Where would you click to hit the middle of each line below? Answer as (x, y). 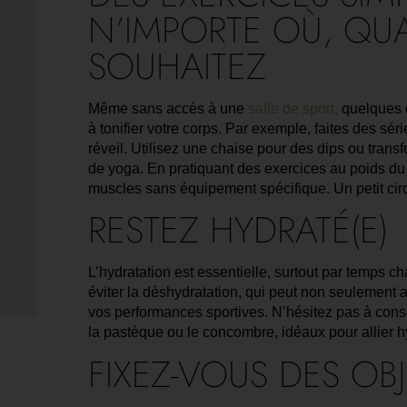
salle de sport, (293, 108)
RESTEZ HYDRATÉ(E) (238, 230)
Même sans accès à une (168, 108)
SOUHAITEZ (177, 66)
